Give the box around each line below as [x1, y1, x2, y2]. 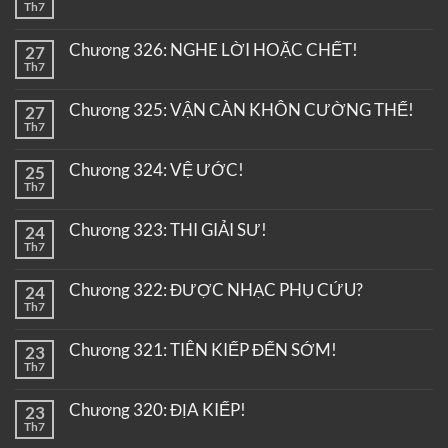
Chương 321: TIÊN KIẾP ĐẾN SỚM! [69, 339, 337, 361]
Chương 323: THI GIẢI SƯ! [69, 219, 267, 241]
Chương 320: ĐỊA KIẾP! [69, 399, 246, 421]
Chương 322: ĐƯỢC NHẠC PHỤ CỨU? [69, 279, 363, 301]
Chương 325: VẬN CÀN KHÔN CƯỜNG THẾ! [69, 99, 414, 121]
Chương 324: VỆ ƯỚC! [69, 159, 244, 181]
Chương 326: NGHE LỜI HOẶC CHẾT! [69, 39, 358, 61]
